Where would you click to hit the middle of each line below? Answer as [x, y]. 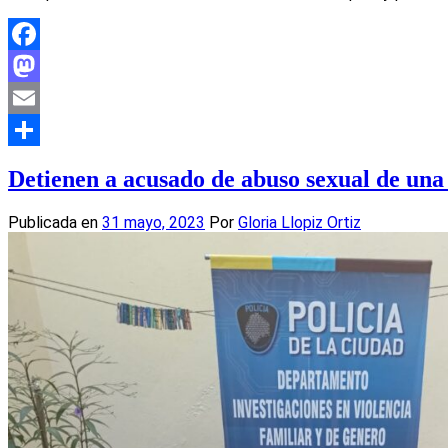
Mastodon [44, 97]
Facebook [43, 65]
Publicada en [55, 222]
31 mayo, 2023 [153, 222]
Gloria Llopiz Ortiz [299, 222]
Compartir [42, 161]
